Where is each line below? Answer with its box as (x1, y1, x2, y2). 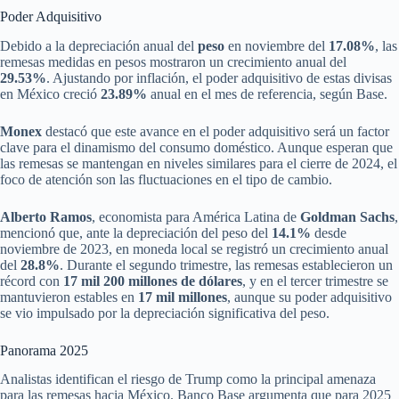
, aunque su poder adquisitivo (227, 289, 392, 305)
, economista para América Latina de (92, 208, 300, 224)
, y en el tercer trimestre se (242, 273, 388, 289)
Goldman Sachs (300, 208, 395, 224)
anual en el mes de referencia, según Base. (147, 85, 387, 102)
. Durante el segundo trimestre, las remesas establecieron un (60, 256, 393, 273)
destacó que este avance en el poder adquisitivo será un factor (42, 123, 389, 139)
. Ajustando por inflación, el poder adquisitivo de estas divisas (46, 69, 392, 85)
